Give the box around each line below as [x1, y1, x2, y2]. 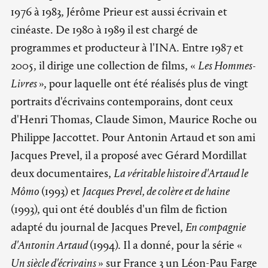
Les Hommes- [198, 58, 256, 72]
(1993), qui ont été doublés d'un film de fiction [11, 202, 227, 216]
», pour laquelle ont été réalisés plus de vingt [39, 76, 248, 90]
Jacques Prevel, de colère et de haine [83, 184, 230, 198]
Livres [11, 76, 39, 90]
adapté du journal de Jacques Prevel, [11, 220, 185, 234]
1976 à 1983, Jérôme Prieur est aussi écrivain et [11, 4, 227, 19]
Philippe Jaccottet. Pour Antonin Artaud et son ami [11, 130, 255, 144]
